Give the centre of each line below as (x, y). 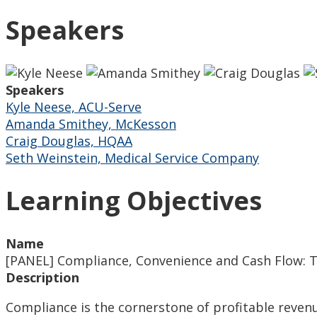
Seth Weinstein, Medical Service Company (132, 157)
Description (42, 278)
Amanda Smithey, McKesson (91, 123)
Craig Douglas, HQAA (69, 140)
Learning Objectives (134, 201)
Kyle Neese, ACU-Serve (74, 106)
